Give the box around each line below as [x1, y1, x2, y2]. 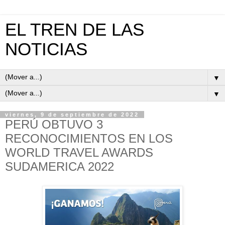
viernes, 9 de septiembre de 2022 [5, 111, 139, 118]
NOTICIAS [5, 40, 87, 59]
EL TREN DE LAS [5, 20, 144, 39]
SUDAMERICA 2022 [5, 160, 114, 173]
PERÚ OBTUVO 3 [5, 118, 103, 131]
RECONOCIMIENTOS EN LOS [5, 132, 173, 145]
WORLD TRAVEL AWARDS [5, 146, 153, 159]
